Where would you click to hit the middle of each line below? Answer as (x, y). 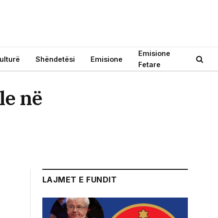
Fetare (149, 64)
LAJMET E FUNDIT (80, 180)
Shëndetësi (55, 59)
